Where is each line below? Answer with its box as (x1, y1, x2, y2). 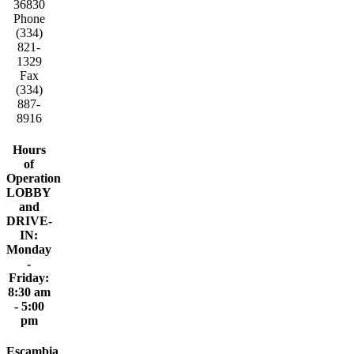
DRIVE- (6, 213, 52, 228)
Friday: (9, 270, 50, 284)
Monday (6, 242, 52, 256)
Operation (6, 171, 61, 185)
